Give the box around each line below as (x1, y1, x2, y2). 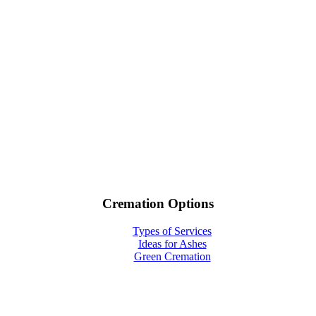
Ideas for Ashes (138, 237, 207, 250)
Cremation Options (102, 195, 214, 211)
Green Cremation (133, 250, 211, 262)
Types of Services (133, 224, 212, 237)
